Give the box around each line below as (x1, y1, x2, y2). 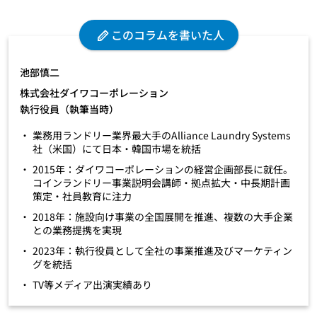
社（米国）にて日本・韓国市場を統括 (33, 141, 201, 156)
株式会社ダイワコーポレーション (20, 85, 168, 100)
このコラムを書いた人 (110, 25, 224, 43)
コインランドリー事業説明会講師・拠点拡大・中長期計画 (33, 175, 290, 190)
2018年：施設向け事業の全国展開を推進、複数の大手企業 (33, 209, 293, 224)
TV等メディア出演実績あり (33, 277, 152, 292)
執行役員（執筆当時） (20, 101, 119, 116)
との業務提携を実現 (33, 222, 122, 237)
